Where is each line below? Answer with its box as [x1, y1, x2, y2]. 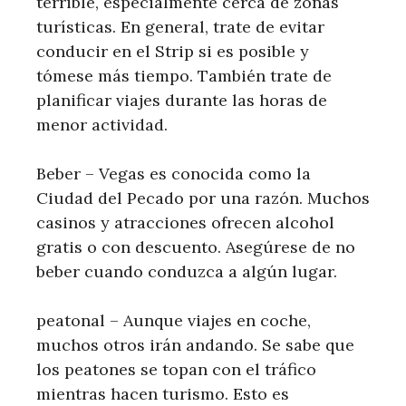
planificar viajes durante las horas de [36, 90, 327, 111]
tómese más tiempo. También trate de [36, 65, 332, 87]
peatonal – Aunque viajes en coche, [36, 310, 311, 332]
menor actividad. [36, 114, 168, 136]
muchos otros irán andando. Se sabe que [36, 334, 354, 356]
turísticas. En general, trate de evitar [36, 16, 324, 38]
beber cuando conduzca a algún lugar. [36, 261, 337, 283]
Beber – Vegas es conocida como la [36, 163, 311, 185]
